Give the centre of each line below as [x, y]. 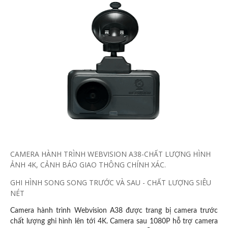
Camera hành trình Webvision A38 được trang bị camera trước [114, 210]
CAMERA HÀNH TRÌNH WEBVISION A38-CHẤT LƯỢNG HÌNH [110, 154]
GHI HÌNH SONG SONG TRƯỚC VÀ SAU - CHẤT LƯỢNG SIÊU [111, 182]
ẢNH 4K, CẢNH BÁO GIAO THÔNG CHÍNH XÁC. [88, 164]
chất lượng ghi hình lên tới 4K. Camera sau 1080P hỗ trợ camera [114, 221]
